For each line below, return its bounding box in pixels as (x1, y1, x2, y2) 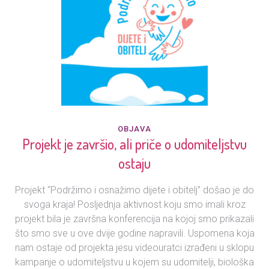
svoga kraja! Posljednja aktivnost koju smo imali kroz (23, 199, 246, 211)
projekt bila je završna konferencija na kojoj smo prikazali (15, 213, 254, 225)
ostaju (118, 154, 151, 173)
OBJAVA (117, 124, 152, 134)
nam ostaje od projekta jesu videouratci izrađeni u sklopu (15, 242, 254, 254)
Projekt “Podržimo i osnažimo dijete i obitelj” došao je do (15, 184, 254, 196)
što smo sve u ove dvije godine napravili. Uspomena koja (14, 228, 255, 240)
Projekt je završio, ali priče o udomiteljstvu (22, 134, 247, 154)
